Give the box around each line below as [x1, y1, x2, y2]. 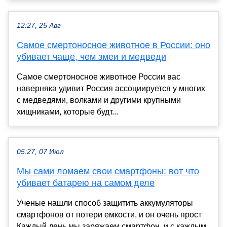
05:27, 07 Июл [17, 147, 64, 156]
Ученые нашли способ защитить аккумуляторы [17, 198, 193, 207]
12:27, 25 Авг [17, 21, 61, 29]
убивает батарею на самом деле [17, 177, 155, 188]
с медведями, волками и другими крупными [17, 95, 181, 104]
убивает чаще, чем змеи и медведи [17, 51, 166, 62]
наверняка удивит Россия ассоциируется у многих [17, 84, 205, 93]
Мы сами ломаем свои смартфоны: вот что [17, 166, 199, 176]
